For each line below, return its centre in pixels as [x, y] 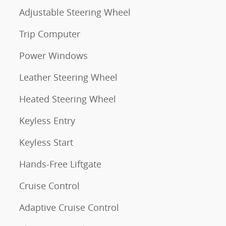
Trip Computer [50, 34]
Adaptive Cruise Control [69, 207]
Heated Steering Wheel [68, 99]
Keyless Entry [47, 121]
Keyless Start [46, 142]
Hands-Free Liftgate [60, 164]
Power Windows [53, 55]
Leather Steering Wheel [68, 77]
